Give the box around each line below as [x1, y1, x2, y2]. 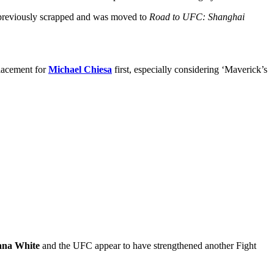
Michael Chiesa [48, 64, 112, 75]
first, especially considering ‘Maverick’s [112, 64, 267, 75]
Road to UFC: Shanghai [149, 11, 245, 22]
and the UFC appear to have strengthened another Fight [40, 240, 256, 251]
